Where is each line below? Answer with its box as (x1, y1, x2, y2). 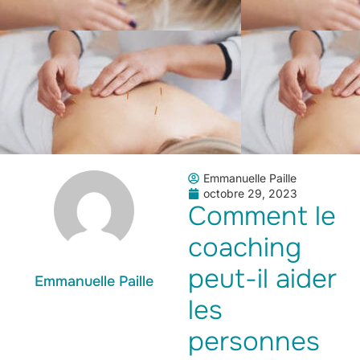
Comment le (188, 199, 336, 233)
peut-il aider (188, 262, 337, 296)
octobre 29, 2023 (203, 186, 297, 200)
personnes (188, 325, 320, 358)
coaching (188, 231, 301, 264)
